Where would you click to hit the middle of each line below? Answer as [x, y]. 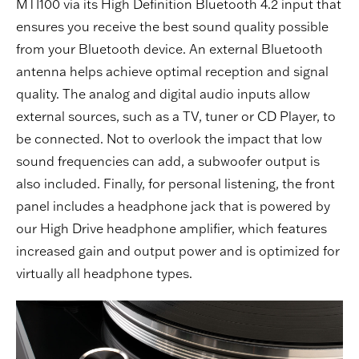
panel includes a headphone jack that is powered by [173, 206]
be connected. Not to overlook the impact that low [169, 138]
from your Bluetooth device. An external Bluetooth [169, 48]
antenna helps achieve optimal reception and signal [172, 71]
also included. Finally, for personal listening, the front [175, 183]
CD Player [287, 116]
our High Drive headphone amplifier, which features [171, 228]
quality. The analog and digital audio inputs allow [163, 93]
